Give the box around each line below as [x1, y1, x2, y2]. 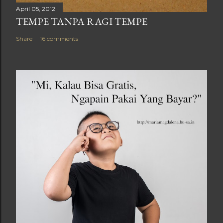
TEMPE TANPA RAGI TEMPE [16, 14, 147, 28]
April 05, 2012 [16, 4, 55, 12]
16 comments [40, 34, 78, 42]
